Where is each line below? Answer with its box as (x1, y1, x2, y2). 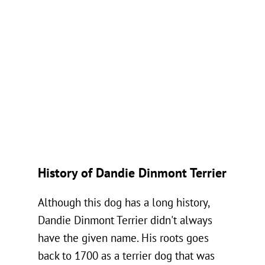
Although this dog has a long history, (38, 196, 209, 209)
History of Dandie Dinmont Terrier (38, 165, 227, 181)
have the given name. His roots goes (38, 231, 209, 245)
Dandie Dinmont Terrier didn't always (38, 214, 212, 227)
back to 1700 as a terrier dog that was (38, 249, 215, 263)
